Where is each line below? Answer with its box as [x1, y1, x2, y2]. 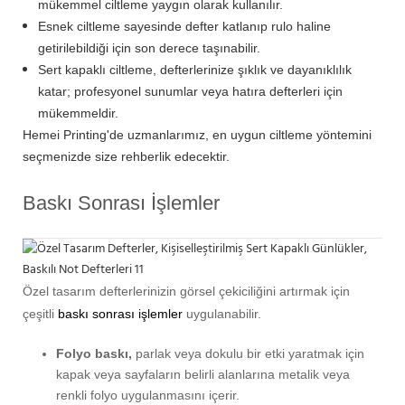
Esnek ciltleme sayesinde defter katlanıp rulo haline [37, 18, 331, 33]
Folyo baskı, [55, 345, 132, 361]
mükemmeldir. [37, 105, 118, 120]
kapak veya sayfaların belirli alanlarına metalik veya [55, 366, 350, 381]
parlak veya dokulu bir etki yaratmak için [131, 345, 364, 361]
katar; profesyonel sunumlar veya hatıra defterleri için [37, 83, 343, 99]
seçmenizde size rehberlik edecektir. [23, 148, 230, 164]
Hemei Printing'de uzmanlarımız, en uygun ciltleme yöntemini [23, 127, 372, 142]
